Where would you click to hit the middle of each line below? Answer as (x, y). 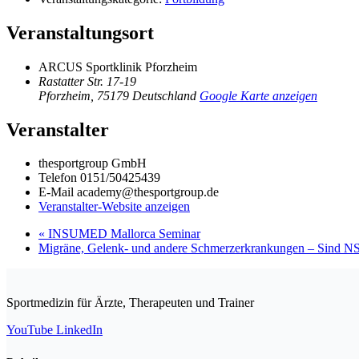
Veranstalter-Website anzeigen (114, 207)
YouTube (30, 330)
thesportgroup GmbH (93, 163)
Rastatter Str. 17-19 (87, 81)
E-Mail (58, 192)
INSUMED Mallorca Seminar (123, 234)
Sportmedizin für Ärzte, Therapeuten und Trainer (130, 303)
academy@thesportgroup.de (148, 192)
